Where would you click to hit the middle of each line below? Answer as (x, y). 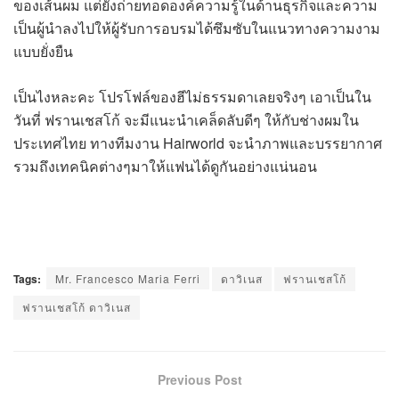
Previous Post (199, 379)
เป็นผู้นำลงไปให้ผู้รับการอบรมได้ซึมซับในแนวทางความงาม (197, 28)
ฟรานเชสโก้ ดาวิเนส (77, 307)
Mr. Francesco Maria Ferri (128, 278)
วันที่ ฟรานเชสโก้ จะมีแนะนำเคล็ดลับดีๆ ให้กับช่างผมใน (186, 120)
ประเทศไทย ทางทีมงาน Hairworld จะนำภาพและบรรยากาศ (198, 143)
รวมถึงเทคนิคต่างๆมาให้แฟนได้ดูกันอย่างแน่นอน (165, 166)
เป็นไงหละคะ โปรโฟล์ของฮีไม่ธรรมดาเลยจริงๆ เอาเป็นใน (192, 97)
